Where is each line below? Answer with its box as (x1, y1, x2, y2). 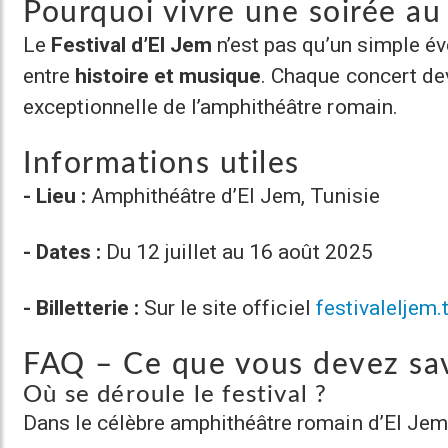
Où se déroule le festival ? (23, 382, 328, 407)
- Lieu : (23, 183, 87, 208)
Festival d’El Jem (51, 32, 213, 57)
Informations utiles (23, 148, 300, 179)
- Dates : (23, 239, 102, 264)
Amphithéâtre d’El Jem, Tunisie (86, 183, 380, 208)
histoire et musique (75, 63, 262, 88)
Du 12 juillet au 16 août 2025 (101, 239, 373, 264)
